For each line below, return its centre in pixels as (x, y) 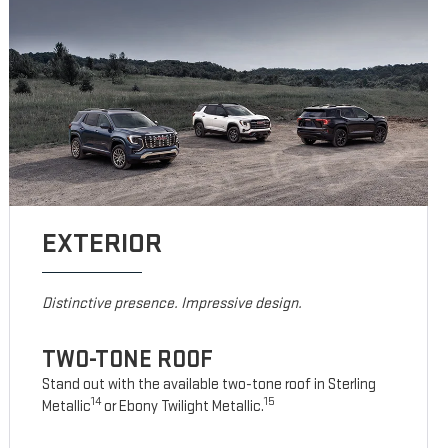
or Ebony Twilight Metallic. (183, 407)
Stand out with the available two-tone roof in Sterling (209, 385)
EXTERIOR (102, 244)
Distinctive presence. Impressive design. (172, 304)
